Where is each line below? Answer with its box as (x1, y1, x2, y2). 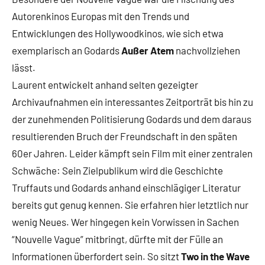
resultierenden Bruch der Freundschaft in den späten (12, 130, 237, 142)
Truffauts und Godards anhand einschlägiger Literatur (12, 182, 241, 193)
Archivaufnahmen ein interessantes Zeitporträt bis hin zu (12, 96, 253, 108)
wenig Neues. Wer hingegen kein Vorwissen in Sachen (12, 216, 239, 228)
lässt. (12, 62, 35, 73)
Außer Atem (121, 44, 174, 56)
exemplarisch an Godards (12, 44, 121, 56)
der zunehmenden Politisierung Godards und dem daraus (12, 113, 251, 125)
